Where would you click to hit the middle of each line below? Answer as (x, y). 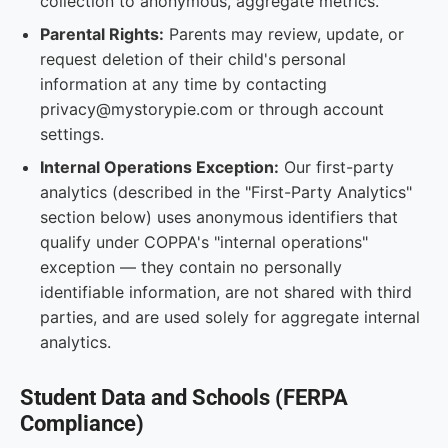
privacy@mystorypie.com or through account (212, 109)
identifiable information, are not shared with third (226, 292)
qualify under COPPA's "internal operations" (204, 242)
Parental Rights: (102, 34)
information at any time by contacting (183, 84)
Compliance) (82, 423)
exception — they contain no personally (191, 267)
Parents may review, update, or (284, 34)
